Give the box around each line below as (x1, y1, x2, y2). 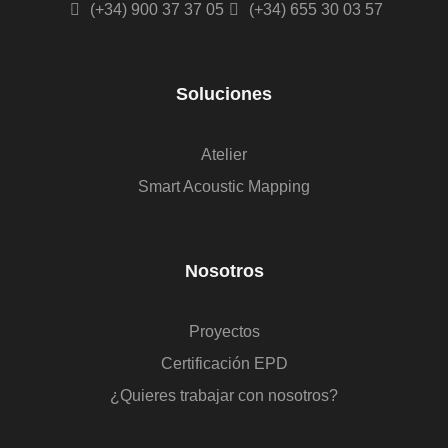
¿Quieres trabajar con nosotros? (110, 387, 338, 404)
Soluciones (176, 84, 272, 104)
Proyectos (188, 323, 260, 340)
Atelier (201, 146, 247, 163)
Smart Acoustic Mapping (138, 178, 310, 195)
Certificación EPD (160, 355, 288, 372)
